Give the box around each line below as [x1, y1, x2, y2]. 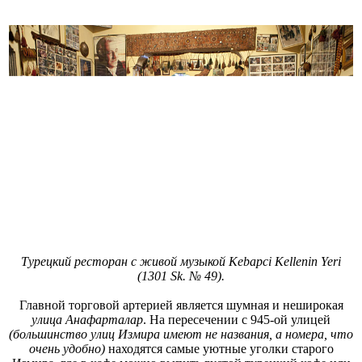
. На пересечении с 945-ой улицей [143, 313, 330, 327]
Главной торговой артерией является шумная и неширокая [19, 298, 343, 313]
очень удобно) [28, 342, 105, 356]
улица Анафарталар [32, 313, 143, 327]
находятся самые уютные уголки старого [104, 342, 334, 356]
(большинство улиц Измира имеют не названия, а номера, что [9, 327, 353, 342]
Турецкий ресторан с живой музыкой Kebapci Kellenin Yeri [21, 255, 341, 269]
